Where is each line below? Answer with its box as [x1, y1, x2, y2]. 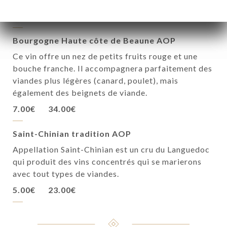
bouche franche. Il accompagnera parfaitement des [13, 63, 212, 73]
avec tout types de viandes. [13, 169, 119, 178]
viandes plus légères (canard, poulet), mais [13, 75, 178, 85]
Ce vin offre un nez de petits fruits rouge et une [13, 51, 198, 61]
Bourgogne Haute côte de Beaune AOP [13, 35, 176, 45]
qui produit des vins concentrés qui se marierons [13, 157, 202, 166]
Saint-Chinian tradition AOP [13, 129, 131, 138]
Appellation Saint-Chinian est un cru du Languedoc [13, 144, 210, 154]
